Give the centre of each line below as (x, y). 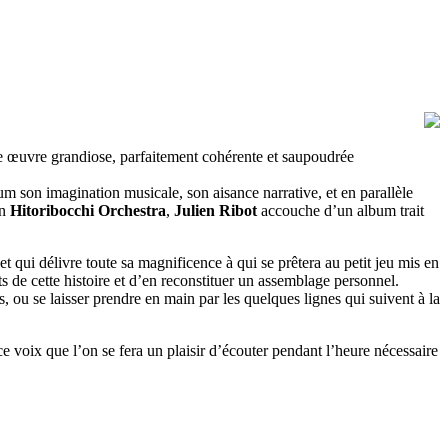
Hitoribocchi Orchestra (88, 211)
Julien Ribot (215, 211)
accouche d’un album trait (340, 211)
